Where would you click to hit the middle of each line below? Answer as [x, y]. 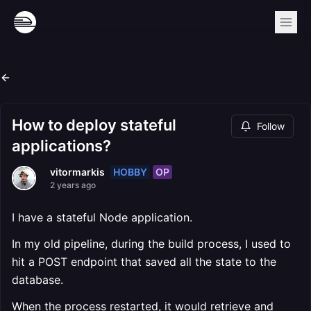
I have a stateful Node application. [102, 217]
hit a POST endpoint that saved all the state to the [144, 262]
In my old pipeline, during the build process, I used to [151, 244]
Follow [271, 126]
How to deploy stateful [94, 125]
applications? [61, 146]
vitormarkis [77, 172]
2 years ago [73, 185]
